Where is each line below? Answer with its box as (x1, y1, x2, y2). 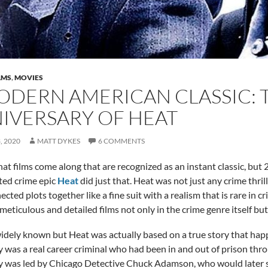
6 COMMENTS (98, 136, 145, 145)
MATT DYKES (37, 136, 80, 145)
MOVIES (14, 73, 43, 82)
